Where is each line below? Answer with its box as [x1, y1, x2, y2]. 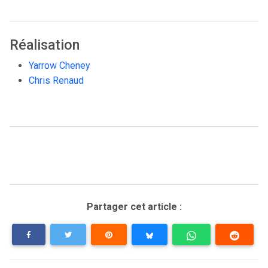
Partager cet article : [86, 201, 182, 213]
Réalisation [10, 36, 80, 54]
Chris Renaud [29, 75, 84, 87]
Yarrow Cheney [29, 60, 90, 72]
